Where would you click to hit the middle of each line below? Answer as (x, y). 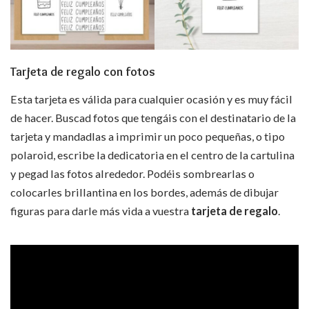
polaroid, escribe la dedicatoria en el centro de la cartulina (152, 155)
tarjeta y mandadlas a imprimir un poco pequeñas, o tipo (148, 137)
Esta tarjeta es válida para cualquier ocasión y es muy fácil (151, 99)
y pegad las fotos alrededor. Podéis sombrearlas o (132, 174)
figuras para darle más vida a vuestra (101, 211)
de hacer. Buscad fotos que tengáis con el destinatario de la (153, 118)
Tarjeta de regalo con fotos (83, 71)
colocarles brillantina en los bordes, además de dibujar (144, 192)
